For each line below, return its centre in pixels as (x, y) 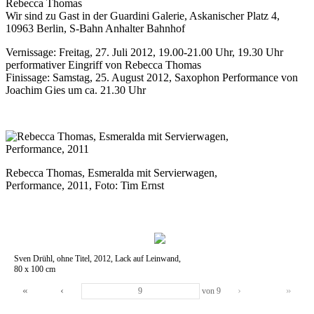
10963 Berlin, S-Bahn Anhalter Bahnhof (95, 28)
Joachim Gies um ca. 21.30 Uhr (76, 90)
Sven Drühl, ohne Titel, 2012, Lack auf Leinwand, (97, 258)
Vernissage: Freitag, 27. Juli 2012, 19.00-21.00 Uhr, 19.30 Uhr (144, 52)
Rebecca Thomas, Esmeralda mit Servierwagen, (111, 172)
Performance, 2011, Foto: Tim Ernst (85, 185)
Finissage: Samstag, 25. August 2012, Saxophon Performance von (152, 77)
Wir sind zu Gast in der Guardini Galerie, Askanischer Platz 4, (143, 15)
